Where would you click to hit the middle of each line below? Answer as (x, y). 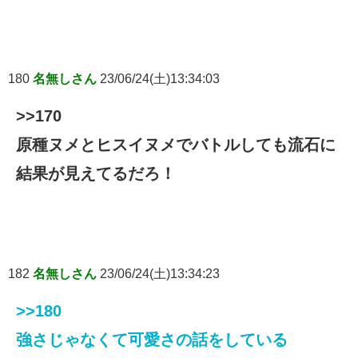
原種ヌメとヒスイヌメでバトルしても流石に (176, 145)
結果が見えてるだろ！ (96, 174)
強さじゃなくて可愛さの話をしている (152, 340)
